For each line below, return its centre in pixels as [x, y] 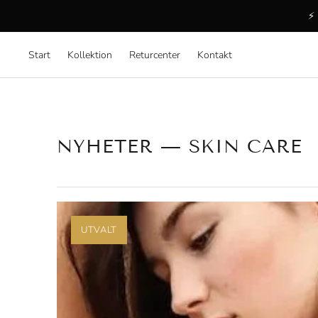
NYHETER [105, 147]
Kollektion [90, 55]
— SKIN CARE [228, 147]
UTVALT [99, 230]
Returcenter [155, 55]
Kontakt [215, 55]
